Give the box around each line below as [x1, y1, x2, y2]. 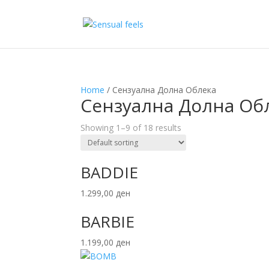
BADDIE [80, 162, 139, 183]
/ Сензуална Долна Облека [104, 84, 217, 95]
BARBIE [80, 211, 135, 232]
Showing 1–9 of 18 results [80, 122, 182, 133]
